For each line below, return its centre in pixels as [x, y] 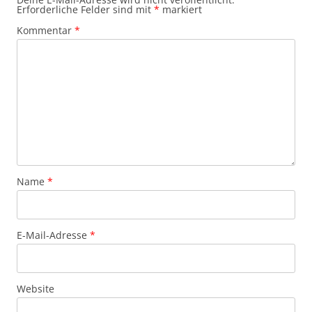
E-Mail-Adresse [53, 235]
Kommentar [46, 30]
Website [36, 288]
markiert [181, 9]
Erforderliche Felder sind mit [85, 9]
